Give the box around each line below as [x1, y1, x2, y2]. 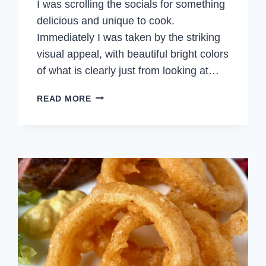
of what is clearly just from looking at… [37, 64, 220, 77]
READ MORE [37, 93, 91, 103]
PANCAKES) [90, 172, 143, 182]
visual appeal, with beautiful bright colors [37, 47, 229, 60]
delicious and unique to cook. [37, 14, 175, 27]
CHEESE [90, 131, 127, 141]
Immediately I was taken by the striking [37, 31, 221, 43]
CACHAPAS [90, 104, 140, 114]
